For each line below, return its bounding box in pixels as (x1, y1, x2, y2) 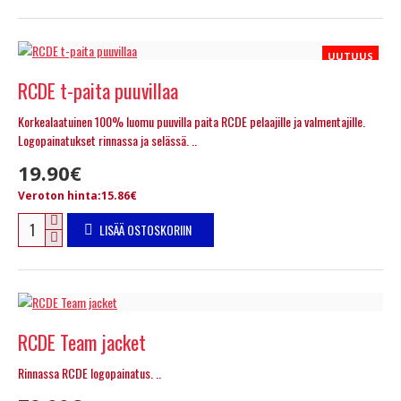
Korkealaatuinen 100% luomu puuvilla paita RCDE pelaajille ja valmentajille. (18, 111, 365, 131)
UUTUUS (328, 48, 373, 63)
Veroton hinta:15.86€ (18, 187, 137, 203)
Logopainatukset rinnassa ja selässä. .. (18, 130, 197, 149)
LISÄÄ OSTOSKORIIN (98, 219, 192, 239)
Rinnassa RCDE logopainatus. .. (18, 363, 161, 382)
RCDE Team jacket (18, 327, 146, 356)
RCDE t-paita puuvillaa (18, 75, 178, 105)
